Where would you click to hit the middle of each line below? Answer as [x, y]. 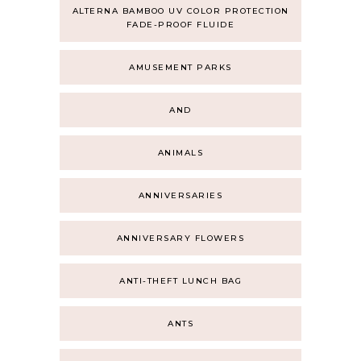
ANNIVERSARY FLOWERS [180, 238]
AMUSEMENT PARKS [180, 67]
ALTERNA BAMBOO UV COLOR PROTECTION [180, 11]
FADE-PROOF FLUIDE [180, 25]
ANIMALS [180, 153]
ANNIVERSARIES [180, 195]
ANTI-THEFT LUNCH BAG [180, 281]
